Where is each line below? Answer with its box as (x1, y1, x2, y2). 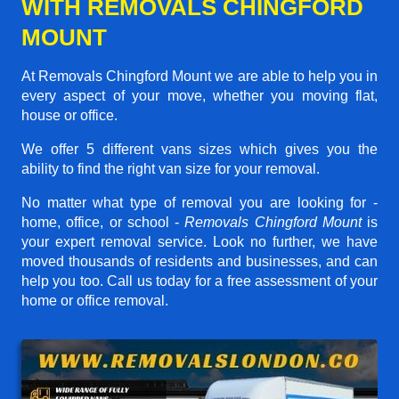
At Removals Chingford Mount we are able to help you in (21, 68, 378, 84)
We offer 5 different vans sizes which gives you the (21, 141, 378, 157)
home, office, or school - (21, 214, 185, 230)
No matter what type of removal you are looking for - (21, 194, 378, 210)
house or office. (21, 107, 118, 123)
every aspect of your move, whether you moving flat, (21, 87, 378, 103)
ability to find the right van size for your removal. (21, 160, 320, 176)
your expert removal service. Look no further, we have (21, 233, 378, 249)
